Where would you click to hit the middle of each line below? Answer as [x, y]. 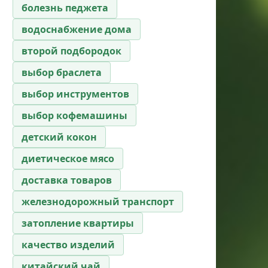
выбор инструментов [75, 94]
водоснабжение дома [77, 29]
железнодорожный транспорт [98, 201]
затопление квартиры [78, 223]
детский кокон [59, 137]
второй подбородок [71, 51]
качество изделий [68, 244]
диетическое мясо [68, 158]
